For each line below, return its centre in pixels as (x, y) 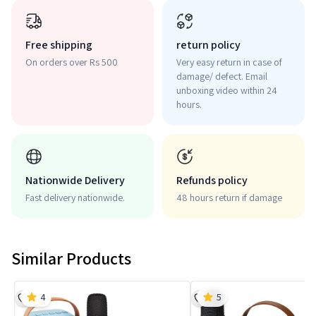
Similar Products (71, 258)
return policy (208, 45)
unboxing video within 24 (227, 90)
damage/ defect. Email (222, 76)
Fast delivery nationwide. (75, 197)
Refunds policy (212, 180)
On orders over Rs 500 (72, 62)
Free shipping (59, 45)
